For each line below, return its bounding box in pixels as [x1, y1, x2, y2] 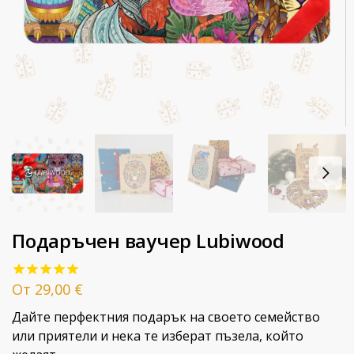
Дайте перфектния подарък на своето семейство [12, 308, 320, 326]
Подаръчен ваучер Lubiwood [12, 228, 284, 254]
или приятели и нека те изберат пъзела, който [12, 327, 303, 345]
